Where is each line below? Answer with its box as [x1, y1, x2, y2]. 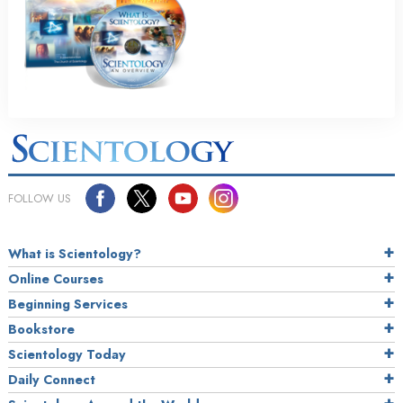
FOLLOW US [8, 190, 71, 208]
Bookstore [8, 320, 75, 339]
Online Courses [8, 270, 103, 289]
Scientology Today [8, 345, 126, 364]
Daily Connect [8, 371, 95, 390]
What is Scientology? [8, 245, 141, 264]
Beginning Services [8, 295, 128, 314]
